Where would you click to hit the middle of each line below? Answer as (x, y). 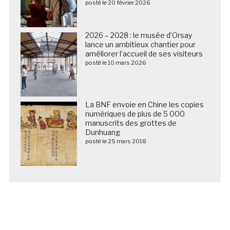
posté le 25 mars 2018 (116, 141)
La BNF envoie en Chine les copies (144, 104)
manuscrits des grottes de (131, 123)
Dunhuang (102, 132)
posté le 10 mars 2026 (116, 62)
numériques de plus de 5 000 (135, 113)
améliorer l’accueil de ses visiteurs (144, 53)
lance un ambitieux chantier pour (140, 44)
